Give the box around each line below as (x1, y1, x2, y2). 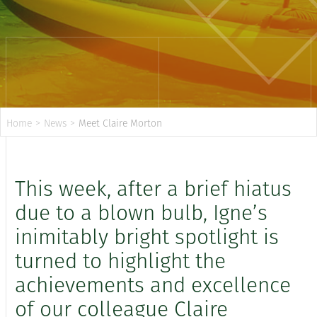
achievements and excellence (15, 276, 291, 298)
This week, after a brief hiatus (15, 180, 292, 202)
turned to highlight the (15, 252, 226, 274)
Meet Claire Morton (79, 119, 162, 129)
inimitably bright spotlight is (15, 228, 279, 250)
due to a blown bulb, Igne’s (15, 204, 267, 226)
